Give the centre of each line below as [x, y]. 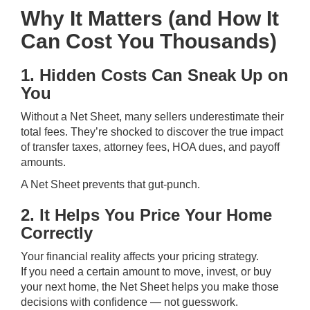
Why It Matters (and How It [150, 18]
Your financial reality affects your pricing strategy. [140, 256]
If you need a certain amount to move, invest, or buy [146, 272]
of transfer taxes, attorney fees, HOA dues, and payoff [150, 147]
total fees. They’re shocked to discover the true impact [152, 132]
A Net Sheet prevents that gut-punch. [110, 184]
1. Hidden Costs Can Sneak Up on [155, 75]
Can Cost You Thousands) [149, 41]
